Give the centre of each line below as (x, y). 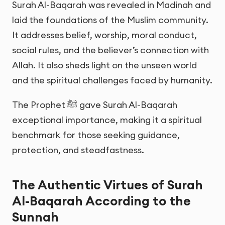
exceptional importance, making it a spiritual (107, 120)
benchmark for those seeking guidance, (96, 135)
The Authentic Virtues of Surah (107, 185)
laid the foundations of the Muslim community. (110, 20)
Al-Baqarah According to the (101, 201)
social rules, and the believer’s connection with (110, 50)
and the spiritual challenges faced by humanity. (112, 80)
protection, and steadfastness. (78, 150)
